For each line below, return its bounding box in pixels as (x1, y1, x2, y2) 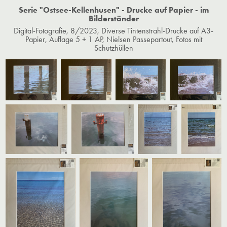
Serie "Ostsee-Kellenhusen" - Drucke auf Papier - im (18, 5, 209, 15)
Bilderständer (88, 13, 139, 23)
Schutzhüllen (94, 43, 133, 53)
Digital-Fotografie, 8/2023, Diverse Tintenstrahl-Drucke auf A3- (14, 25, 213, 35)
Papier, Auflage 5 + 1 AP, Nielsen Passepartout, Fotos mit (25, 34, 202, 44)
